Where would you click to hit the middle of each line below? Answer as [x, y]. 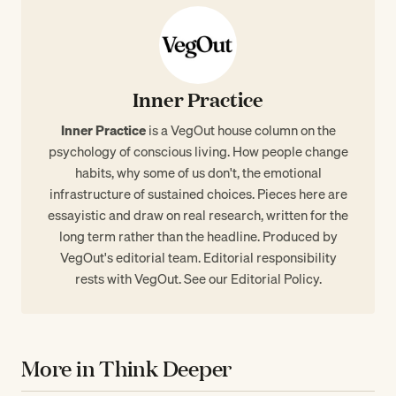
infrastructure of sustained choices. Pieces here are [198, 193]
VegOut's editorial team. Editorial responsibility [198, 257]
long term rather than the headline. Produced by [198, 236]
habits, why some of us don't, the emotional [198, 172]
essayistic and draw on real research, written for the [198, 214]
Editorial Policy [274, 278]
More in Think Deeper [127, 368]
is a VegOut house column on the [240, 129]
